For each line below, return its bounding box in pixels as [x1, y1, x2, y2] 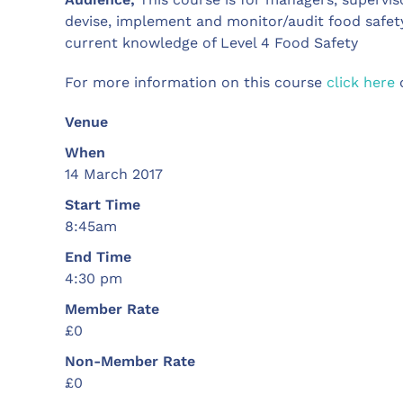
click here [327, 74, 395, 92]
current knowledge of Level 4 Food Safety [65, 34, 358, 52]
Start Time [65, 196, 140, 214]
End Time [65, 248, 131, 266]
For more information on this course [65, 74, 327, 92]
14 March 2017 [65, 166, 163, 184]
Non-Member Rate [65, 353, 195, 371]
